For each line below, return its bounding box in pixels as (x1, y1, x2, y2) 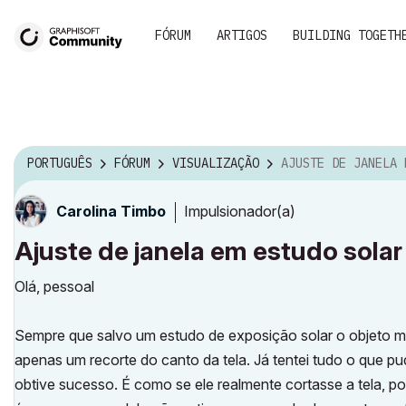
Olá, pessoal (14, 277, 94, 295)
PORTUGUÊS (27, 155, 92, 172)
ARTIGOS (217, 27, 267, 43)
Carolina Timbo (56, 202, 166, 220)
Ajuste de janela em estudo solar (14, 236, 402, 266)
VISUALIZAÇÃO (172, 155, 259, 172)
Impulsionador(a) (184, 201, 295, 220)
